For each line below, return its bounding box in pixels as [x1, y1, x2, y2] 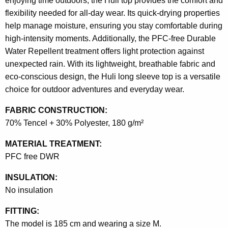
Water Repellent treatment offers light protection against [5, 46, 204, 55]
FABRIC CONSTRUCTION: [5, 105, 107, 115]
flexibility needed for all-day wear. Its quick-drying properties [5, 8, 220, 17]
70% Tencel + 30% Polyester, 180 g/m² [5, 118, 144, 127]
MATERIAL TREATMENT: [5, 139, 102, 148]
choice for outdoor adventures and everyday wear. [5, 84, 184, 94]
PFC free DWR [5, 152, 60, 161]
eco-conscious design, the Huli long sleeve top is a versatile [5, 72, 220, 81]
